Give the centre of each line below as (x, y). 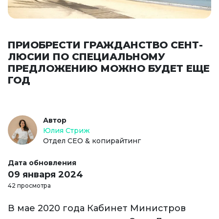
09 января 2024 (45, 175)
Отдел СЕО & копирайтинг (92, 141)
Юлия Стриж (66, 131)
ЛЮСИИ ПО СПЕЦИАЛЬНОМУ (87, 57)
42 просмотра (29, 186)
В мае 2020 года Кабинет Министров (97, 208)
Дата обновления (42, 163)
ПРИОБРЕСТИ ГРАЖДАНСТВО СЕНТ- (105, 45)
